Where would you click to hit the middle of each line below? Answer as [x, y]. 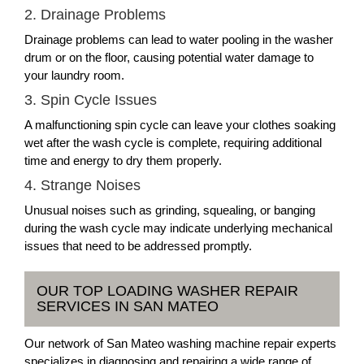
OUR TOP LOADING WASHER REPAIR [167, 291]
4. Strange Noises [82, 185]
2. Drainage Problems [95, 15]
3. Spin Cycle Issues [91, 100]
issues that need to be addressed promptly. [138, 246]
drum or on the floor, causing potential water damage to [169, 57]
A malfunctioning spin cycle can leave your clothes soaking [180, 125]
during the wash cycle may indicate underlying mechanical [178, 228]
